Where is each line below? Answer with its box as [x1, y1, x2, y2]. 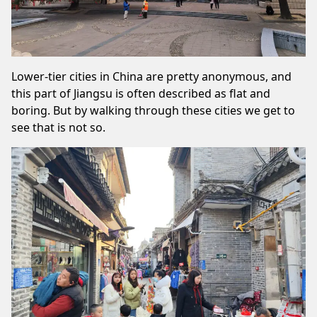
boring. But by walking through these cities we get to [11, 103, 295, 118]
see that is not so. [11, 120, 105, 135]
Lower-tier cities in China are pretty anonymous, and [11, 69, 292, 84]
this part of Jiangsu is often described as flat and [11, 86, 270, 101]
